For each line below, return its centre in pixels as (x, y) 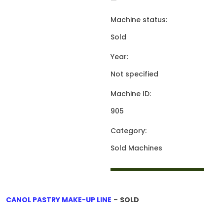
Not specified (134, 74)
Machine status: (139, 20)
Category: (128, 131)
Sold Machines (136, 148)
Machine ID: (130, 94)
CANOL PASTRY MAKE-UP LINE (59, 200)
